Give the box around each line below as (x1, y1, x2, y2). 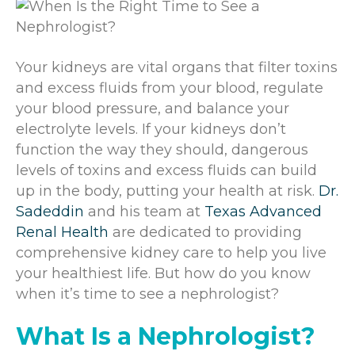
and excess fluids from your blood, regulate (16, 78, 323, 97)
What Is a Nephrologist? (16, 321, 315, 351)
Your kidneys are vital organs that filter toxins (16, 58, 338, 76)
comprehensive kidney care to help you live (16, 243, 326, 261)
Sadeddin (16, 202, 84, 220)
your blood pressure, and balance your (16, 99, 289, 117)
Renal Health (16, 223, 109, 241)
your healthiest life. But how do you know (16, 264, 311, 282)
